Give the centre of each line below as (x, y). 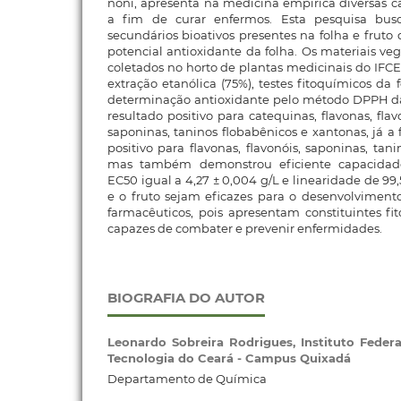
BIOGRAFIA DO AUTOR (186, 298)
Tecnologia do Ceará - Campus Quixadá (229, 358)
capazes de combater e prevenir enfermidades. (244, 229)
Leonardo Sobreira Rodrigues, (204, 342)
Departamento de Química (187, 378)
